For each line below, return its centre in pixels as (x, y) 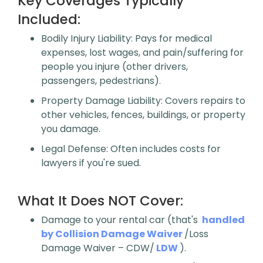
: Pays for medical (171, 38)
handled (224, 220)
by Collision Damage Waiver (112, 234)
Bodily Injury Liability (86, 38)
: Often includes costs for (163, 149)
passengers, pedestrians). (101, 81)
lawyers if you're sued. (91, 163)
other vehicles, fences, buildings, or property (143, 115)
